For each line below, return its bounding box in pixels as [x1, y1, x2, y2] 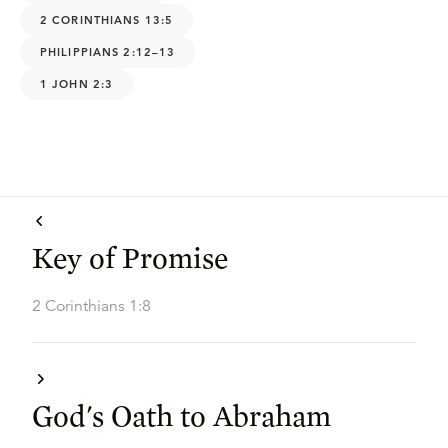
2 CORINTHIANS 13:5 [40, 12, 174, 27]
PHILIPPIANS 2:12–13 [40, 44, 176, 59]
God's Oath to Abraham [32, 397, 331, 433]
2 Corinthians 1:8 [32, 296, 151, 316]
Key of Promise [32, 239, 228, 275]
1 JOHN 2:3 [40, 76, 114, 91]
